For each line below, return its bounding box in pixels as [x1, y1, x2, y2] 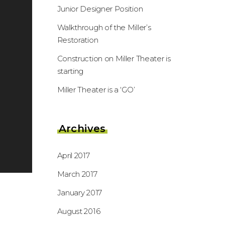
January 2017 [57, 188, 102, 197]
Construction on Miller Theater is [57, 54, 171, 63]
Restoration [57, 35, 98, 45]
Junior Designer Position [57, 4, 143, 14]
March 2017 [57, 169, 97, 179]
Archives [58, 123, 106, 135]
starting [57, 66, 84, 76]
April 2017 [57, 151, 90, 160]
